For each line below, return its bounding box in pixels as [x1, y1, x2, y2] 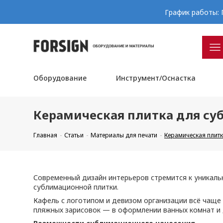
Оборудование [33, 73, 87, 83]
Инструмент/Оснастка [115, 73, 196, 83]
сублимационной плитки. [33, 182, 119, 192]
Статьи [64, 131, 84, 139]
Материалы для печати [91, 131, 158, 139]
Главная [33, 131, 58, 139]
